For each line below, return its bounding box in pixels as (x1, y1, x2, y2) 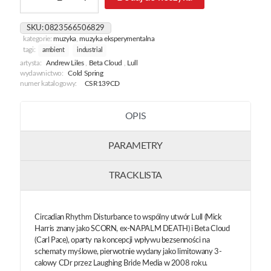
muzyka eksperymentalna (79, 35, 155, 42)
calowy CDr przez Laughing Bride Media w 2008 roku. (34, 259, 207, 267)
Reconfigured (19, 28, 63, 37)
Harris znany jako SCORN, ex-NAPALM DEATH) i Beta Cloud (34, 224, 230, 233)
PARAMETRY (108, 140, 163, 151)
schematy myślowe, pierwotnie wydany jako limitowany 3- (34, 247, 222, 256)
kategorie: (23, 35, 54, 42)
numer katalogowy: (20, 80, 77, 87)
